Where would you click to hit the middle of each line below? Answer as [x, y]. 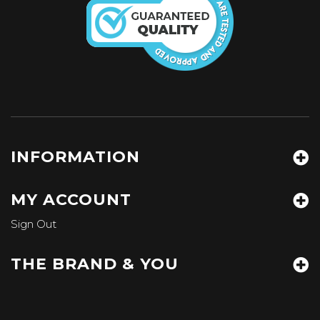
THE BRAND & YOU [95, 264]
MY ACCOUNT [71, 200]
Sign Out [34, 224]
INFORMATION [75, 157]
